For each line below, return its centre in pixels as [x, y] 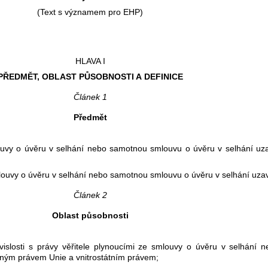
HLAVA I [90, 61]
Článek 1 [90, 97]
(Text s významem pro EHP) [90, 12]
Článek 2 [90, 195]
